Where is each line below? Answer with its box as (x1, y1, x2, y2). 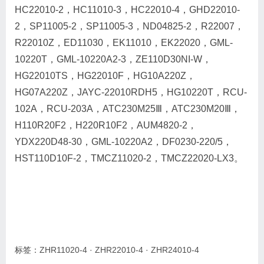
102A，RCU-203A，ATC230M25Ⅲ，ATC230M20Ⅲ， (15, 103, 240, 114)
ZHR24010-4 (151, 245, 199, 255)
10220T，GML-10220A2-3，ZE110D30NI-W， (15, 54, 212, 64)
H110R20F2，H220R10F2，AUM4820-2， (15, 120, 197, 130)
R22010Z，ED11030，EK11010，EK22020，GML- (15, 37, 233, 48)
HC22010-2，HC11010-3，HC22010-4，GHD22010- (15, 4, 240, 15)
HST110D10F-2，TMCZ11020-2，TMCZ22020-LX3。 (15, 153, 243, 163)
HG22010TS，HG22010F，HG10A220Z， (15, 70, 196, 81)
